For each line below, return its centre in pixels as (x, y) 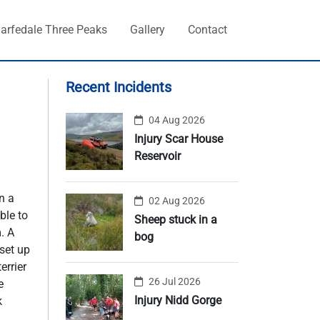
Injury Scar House (179, 139)
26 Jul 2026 (175, 281)
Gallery (147, 30)
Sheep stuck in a (176, 220)
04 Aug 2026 (177, 120)
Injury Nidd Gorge (178, 300)
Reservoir (157, 156)
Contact (207, 30)
